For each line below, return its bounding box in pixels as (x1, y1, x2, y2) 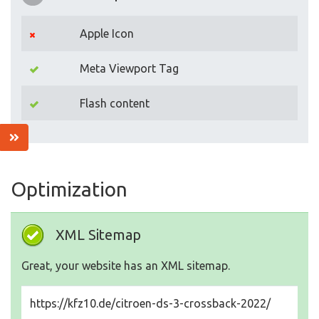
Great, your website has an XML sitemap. (21, 259, 230, 273)
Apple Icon (80, 27, 134, 41)
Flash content (80, 97, 150, 110)
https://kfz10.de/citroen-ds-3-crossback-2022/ (30, 297, 271, 310)
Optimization (11, 178, 127, 201)
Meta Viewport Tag (80, 62, 179, 75)
